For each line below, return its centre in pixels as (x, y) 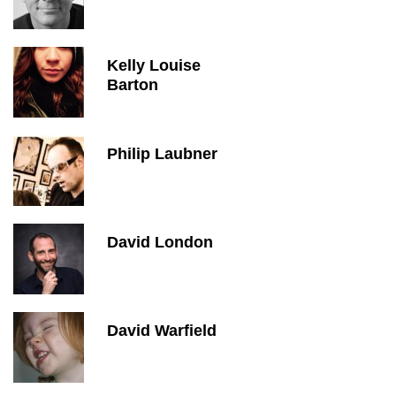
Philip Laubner (162, 154)
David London (160, 242)
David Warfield (162, 331)
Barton (133, 85)
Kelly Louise (154, 65)
